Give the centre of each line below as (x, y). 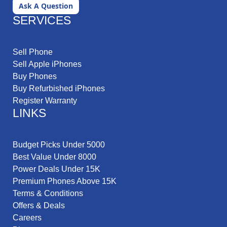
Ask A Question (46, 6)
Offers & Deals (39, 206)
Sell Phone (33, 52)
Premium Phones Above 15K (65, 181)
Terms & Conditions (48, 194)
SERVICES (42, 21)
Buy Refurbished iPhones (59, 89)
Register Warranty (45, 101)
